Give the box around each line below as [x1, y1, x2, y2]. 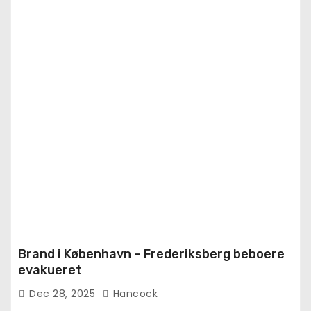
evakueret [18, 262, 82, 278]
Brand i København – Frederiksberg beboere [18, 246, 285, 262]
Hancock [110, 286, 158, 301]
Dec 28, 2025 [29, 286, 99, 301]
